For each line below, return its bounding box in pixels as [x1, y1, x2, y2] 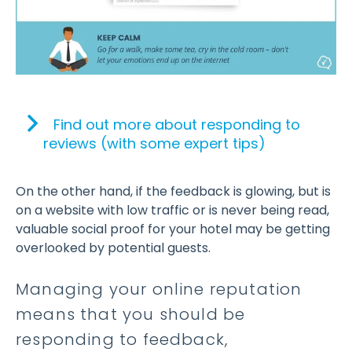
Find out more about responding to [53, 114, 300, 134]
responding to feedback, [16, 328, 229, 350]
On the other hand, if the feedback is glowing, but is [16, 181, 331, 200]
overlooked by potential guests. [16, 238, 211, 257]
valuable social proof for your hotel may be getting [16, 219, 330, 238]
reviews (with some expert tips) [43, 133, 269, 153]
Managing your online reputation [16, 277, 302, 300]
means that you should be [16, 302, 246, 325]
